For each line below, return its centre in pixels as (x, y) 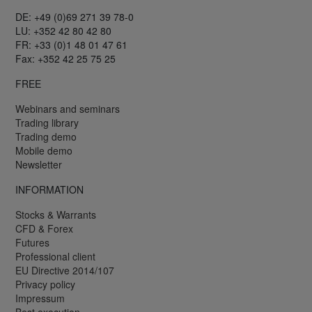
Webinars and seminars (68, 108)
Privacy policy (45, 284)
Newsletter (39, 164)
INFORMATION (49, 189)
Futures (32, 242)
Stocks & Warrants (56, 214)
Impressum (40, 298)
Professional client (55, 256)
